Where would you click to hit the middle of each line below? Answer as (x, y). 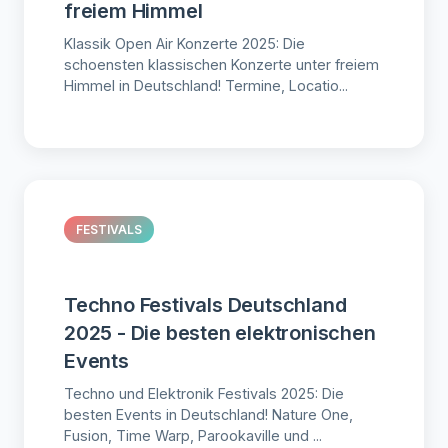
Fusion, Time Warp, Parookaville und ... (193, 435)
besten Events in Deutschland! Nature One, (208, 414)
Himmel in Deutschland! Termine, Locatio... (206, 85)
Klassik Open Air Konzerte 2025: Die (184, 43)
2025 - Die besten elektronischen (220, 332)
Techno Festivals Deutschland (205, 304)
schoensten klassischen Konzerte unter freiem (221, 64)
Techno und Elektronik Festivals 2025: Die (204, 393)
